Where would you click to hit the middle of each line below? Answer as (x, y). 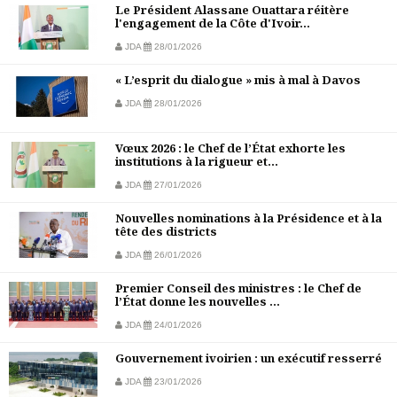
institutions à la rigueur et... (197, 162)
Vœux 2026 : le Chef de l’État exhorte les (230, 148)
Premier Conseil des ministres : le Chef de (238, 288)
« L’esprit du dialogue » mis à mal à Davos (238, 80)
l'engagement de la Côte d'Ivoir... (213, 23)
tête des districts (166, 232)
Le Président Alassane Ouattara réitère (232, 10)
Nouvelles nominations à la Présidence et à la (249, 218)
